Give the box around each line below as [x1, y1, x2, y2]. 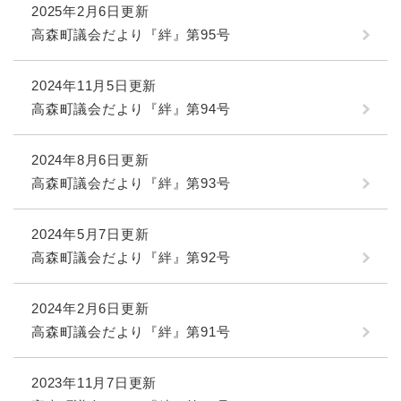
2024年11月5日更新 [31, 77, 157, 93]
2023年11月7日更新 [31, 374, 157, 390]
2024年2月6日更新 [31, 300, 149, 316]
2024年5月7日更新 [31, 226, 149, 242]
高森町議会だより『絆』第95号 [31, 26, 231, 42]
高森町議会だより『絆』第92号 [31, 249, 231, 265]
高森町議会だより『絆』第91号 [31, 323, 231, 339]
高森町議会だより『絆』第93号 [31, 175, 231, 191]
